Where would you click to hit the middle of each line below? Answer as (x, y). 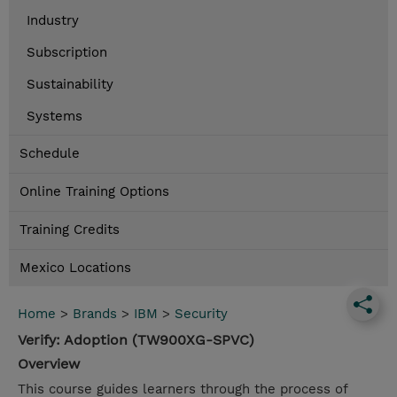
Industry (53, 21)
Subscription (67, 53)
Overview (49, 364)
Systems (54, 117)
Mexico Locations (75, 268)
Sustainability (70, 85)
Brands (95, 314)
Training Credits (70, 230)
